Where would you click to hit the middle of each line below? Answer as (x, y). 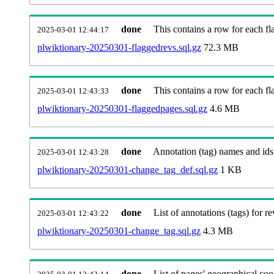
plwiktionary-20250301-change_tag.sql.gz (119, 231)
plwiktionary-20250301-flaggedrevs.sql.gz (119, 47)
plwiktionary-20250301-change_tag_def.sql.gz (128, 169)
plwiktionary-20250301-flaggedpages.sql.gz (122, 108)
